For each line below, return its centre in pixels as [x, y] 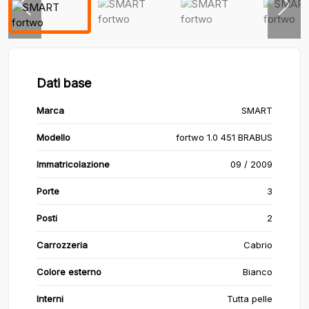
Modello [53, 137]
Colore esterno [69, 272]
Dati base [64, 83]
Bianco [258, 272]
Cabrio [258, 245]
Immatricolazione [73, 164]
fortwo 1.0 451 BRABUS [224, 137]
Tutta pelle [250, 299]
